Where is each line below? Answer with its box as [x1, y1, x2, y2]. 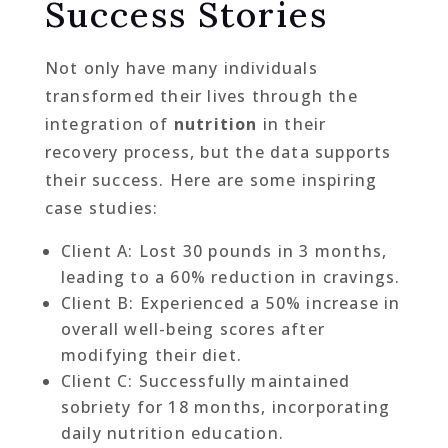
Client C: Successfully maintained [60, 369, 351, 392]
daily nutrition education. [60, 421, 284, 444]
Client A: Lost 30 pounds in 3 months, [60, 239, 388, 262]
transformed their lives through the [44, 84, 358, 107]
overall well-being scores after [60, 317, 325, 340]
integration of [44, 112, 174, 135]
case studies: [44, 196, 159, 219]
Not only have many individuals [44, 56, 318, 79]
